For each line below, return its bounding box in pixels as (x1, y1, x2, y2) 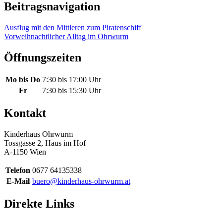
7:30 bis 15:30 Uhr (42, 86, 101, 95)
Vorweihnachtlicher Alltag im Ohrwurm (4, 32, 128, 41)
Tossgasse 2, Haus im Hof (4, 139, 86, 148)
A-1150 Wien (4, 148, 46, 157)
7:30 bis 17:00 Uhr (42, 75, 101, 84)
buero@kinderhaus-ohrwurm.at (32, 177, 130, 186)
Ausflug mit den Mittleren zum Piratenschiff (4, 23, 141, 32)
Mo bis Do (5, 75, 40, 84)
